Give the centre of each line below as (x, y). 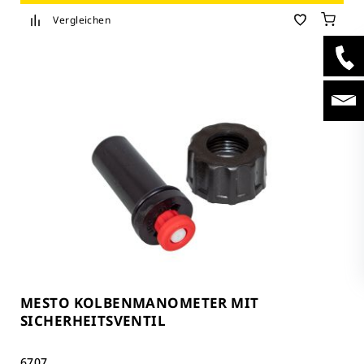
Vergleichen (82, 20)
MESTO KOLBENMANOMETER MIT (140, 302)
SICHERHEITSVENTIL (93, 320)
